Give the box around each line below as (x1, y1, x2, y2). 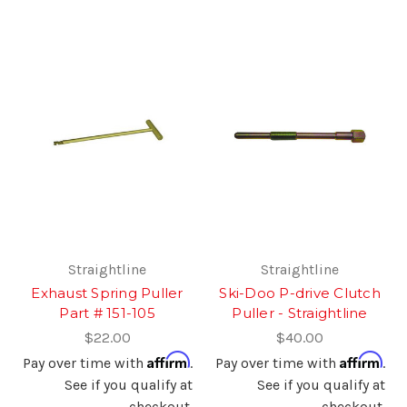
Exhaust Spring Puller (31, 283, 184, 302)
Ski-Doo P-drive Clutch (219, 283, 381, 302)
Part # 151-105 (59, 303, 155, 322)
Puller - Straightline (232, 303, 368, 322)
